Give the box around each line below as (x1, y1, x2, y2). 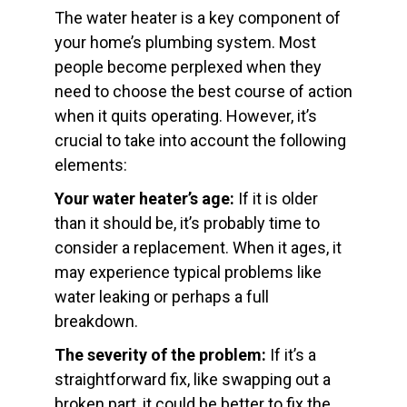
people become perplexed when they (55, 57, 322, 77)
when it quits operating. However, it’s (55, 106, 317, 126)
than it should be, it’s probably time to (55, 213, 320, 233)
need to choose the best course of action (55, 82, 352, 102)
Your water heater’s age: (55, 189, 234, 209)
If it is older (234, 189, 318, 209)
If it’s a (266, 345, 316, 365)
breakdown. (55, 312, 138, 332)
